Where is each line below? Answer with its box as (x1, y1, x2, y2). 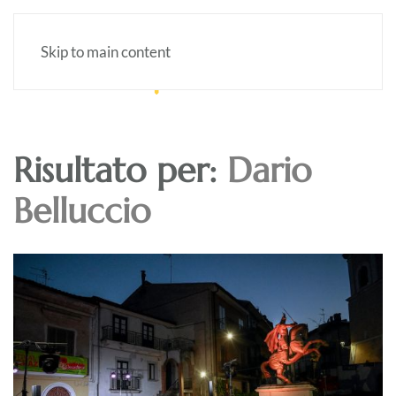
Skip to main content (41, 42, 171, 61)
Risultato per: (13, 148, 227, 192)
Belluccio (13, 189, 150, 232)
